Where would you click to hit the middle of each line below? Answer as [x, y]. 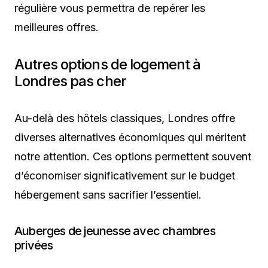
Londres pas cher [70, 81]
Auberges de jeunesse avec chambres [115, 231]
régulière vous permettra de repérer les [110, 8]
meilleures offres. [57, 28]
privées [34, 246]
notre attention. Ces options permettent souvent [133, 157]
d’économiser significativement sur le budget [125, 176]
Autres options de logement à [108, 65]
